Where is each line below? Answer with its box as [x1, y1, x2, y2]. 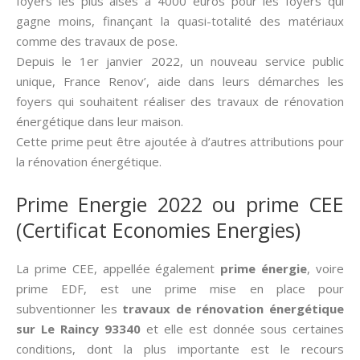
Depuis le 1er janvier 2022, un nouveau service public [16, 53, 344, 69]
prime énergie [220, 260, 308, 276]
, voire [307, 260, 345, 276]
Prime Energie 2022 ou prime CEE [16, 190, 344, 218]
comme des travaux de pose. [16, 33, 178, 49]
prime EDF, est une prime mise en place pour [16, 280, 344, 297]
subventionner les [16, 301, 123, 317]
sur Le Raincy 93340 [16, 321, 141, 337]
